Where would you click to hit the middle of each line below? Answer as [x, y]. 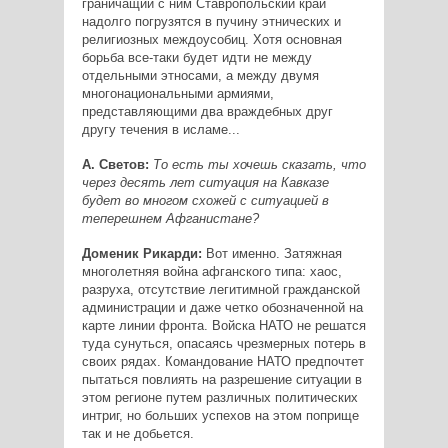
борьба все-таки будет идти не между [196, 57]
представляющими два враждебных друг [207, 111]
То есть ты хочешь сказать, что [259, 164]
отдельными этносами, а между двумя [200, 75]
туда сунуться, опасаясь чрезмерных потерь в [223, 343]
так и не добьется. [137, 433]
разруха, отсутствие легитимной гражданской [220, 289]
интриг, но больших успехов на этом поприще [220, 415]
